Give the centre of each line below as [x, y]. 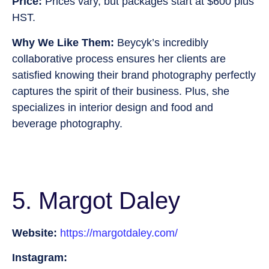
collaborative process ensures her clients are [119, 59]
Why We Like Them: [63, 42]
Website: [35, 233]
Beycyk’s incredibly [161, 42]
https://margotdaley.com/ [119, 233]
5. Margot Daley [96, 200]
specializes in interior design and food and [113, 107]
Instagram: [40, 258]
